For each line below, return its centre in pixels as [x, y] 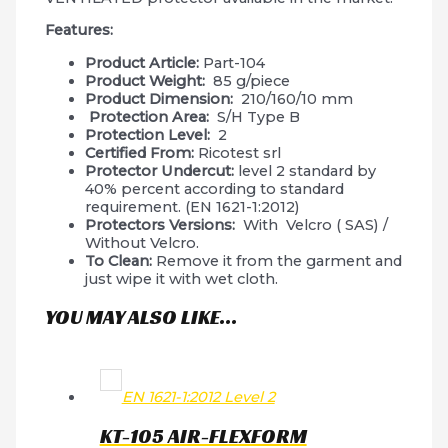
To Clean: [119, 260]
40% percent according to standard [215, 188]
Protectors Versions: [162, 224]
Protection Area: [151, 116]
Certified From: [142, 152]
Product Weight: [149, 80]
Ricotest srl [240, 152]
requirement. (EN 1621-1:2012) [193, 206]
